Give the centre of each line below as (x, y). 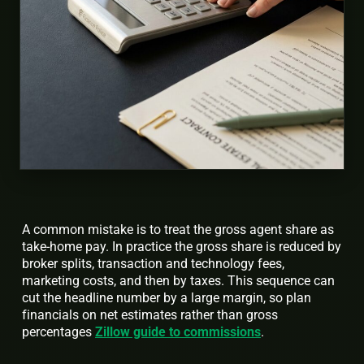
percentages (58, 332)
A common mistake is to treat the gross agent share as (178, 230)
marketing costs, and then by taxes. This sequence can (178, 281)
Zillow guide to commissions (178, 332)
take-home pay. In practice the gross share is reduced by (182, 247)
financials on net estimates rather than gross (150, 315)
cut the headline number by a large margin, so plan (167, 298)
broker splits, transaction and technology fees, (153, 264)
